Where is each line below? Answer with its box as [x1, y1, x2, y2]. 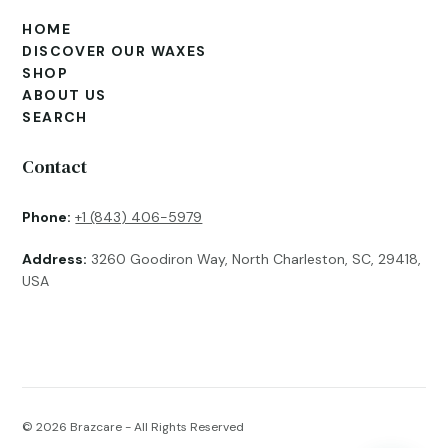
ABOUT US [22, 85, 107, 104]
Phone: [22, 207, 72, 226]
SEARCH [22, 107, 88, 126]
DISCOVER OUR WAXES [22, 41, 207, 60]
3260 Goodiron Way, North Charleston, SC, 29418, [87, 249, 422, 268]
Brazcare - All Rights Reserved [70, 418, 245, 435]
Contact [22, 153, 88, 179]
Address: [22, 249, 88, 268]
